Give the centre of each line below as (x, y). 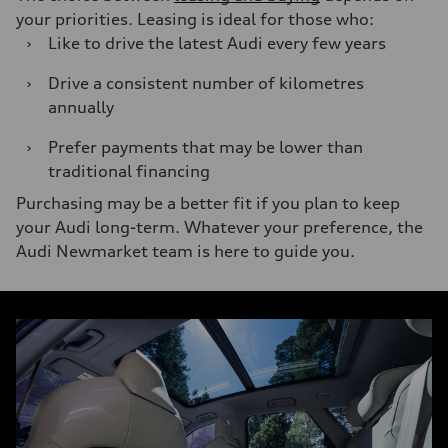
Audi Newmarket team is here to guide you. (185, 251)
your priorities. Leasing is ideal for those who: (195, 19)
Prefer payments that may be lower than (205, 147)
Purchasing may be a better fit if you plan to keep (208, 203)
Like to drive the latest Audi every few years (217, 43)
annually (81, 107)
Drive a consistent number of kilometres (206, 83)
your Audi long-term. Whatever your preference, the (219, 227)
